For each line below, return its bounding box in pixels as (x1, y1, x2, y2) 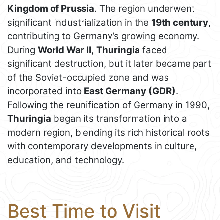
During (7, 44, 38, 55)
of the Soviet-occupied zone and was (7, 71, 169, 83)
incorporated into (7, 85, 84, 97)
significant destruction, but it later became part (7, 57, 211, 69)
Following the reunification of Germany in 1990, (7, 99, 210, 110)
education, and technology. (7, 154, 124, 165)
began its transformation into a (51, 112, 187, 124)
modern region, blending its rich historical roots (7, 126, 210, 138)
